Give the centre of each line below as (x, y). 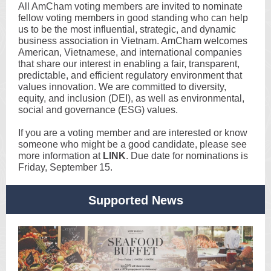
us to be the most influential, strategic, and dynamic (127, 29)
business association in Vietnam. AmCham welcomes (133, 41)
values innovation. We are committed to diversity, (122, 87)
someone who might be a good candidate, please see (132, 144)
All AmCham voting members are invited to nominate (130, 6)
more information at (60, 156)
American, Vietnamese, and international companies (130, 52)
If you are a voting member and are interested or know (133, 133)
